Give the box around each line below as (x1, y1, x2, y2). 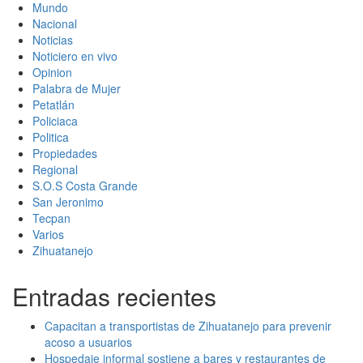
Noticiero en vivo (32, 48, 117, 65)
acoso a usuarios (45, 334, 132, 351)
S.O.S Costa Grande (32, 177, 138, 194)
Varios (32, 226, 64, 243)
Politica (32, 129, 69, 146)
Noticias (32, 32, 73, 49)
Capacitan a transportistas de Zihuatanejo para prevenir (45, 318, 331, 335)
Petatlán (32, 96, 75, 113)
